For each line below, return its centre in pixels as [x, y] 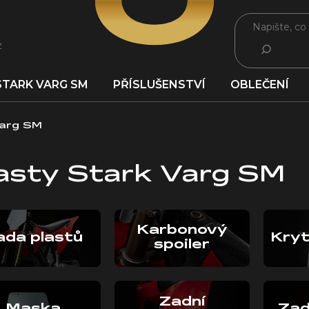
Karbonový [182, 231]
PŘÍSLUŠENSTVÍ [159, 84]
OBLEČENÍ [260, 84]
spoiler [182, 245]
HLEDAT [270, 49]
